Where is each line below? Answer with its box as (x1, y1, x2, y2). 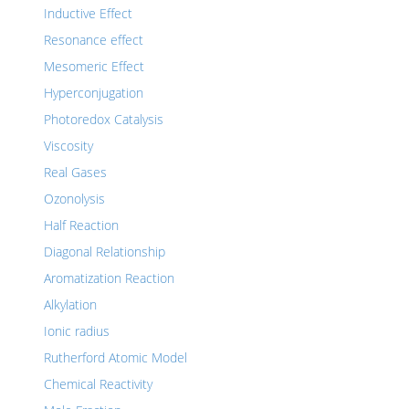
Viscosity (44, 137, 93, 154)
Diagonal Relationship (44, 243, 165, 260)
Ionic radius (44, 322, 110, 340)
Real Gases (44, 163, 107, 181)
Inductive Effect (44, 5, 132, 22)
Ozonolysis (44, 190, 105, 207)
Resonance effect (44, 31, 143, 48)
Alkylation (44, 296, 97, 313)
